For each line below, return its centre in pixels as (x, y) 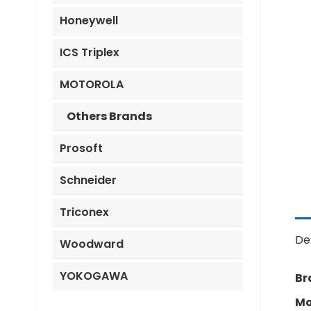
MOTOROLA (92, 84)
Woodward (92, 244)
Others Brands (109, 116)
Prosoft (81, 148)
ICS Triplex (90, 52)
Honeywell (89, 20)
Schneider (88, 180)
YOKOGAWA (94, 276)
